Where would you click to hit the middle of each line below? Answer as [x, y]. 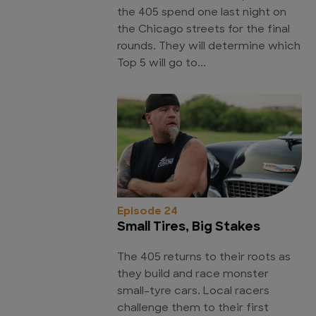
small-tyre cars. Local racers [193, 292]
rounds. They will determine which [209, 47]
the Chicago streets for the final [203, 30]
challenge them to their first [193, 309]
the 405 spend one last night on [202, 13]
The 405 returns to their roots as [204, 258]
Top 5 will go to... [162, 64]
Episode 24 [147, 212]
